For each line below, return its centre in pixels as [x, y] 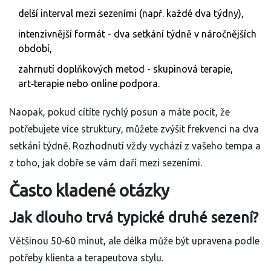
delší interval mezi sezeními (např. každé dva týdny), [131, 14]
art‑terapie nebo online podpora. [89, 84]
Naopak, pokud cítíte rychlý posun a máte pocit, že [119, 112]
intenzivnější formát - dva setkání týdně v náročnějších [137, 34]
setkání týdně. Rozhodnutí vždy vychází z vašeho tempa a [135, 146]
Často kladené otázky [89, 191]
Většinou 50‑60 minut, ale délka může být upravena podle [134, 241]
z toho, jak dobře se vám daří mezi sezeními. [106, 163]
